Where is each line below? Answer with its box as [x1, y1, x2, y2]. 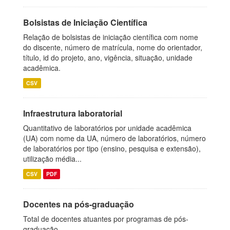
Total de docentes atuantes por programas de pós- [23, 214, 188, 224]
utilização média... [23, 154, 82, 164]
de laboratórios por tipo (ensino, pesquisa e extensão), [23, 143, 201, 154]
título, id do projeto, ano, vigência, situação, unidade [23, 52, 193, 63]
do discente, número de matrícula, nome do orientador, [23, 42, 202, 52]
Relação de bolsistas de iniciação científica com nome [23, 32, 198, 42]
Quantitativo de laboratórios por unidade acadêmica [23, 123, 191, 133]
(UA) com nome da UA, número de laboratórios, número [23, 133, 206, 143]
